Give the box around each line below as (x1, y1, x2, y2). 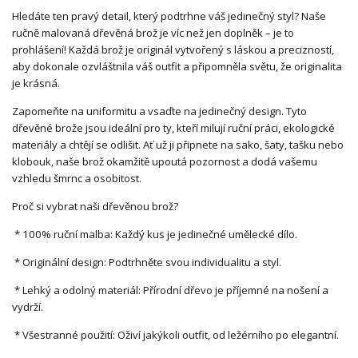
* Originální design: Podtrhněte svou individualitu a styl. (12, 254, 281, 269)
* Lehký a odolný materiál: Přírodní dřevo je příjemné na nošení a (12, 282, 328, 297)
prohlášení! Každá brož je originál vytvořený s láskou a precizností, (12, 42, 334, 57)
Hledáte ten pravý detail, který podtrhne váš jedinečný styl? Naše (12, 8, 326, 23)
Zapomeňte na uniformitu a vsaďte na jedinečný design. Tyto (12, 103, 307, 118)
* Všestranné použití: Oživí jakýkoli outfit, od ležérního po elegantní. (12, 327, 339, 342)
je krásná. (12, 75, 60, 90)
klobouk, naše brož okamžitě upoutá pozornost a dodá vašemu (12, 153, 317, 169)
